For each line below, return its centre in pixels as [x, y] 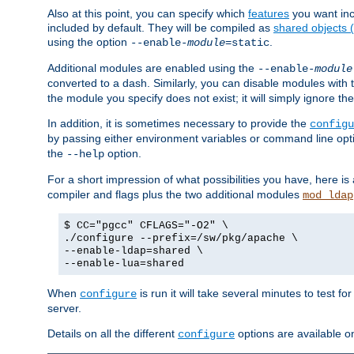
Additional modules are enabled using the [153, 68]
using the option [89, 42]
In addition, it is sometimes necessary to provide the [179, 124]
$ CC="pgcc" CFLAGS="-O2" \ [146, 226]
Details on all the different [113, 334]
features [269, 14]
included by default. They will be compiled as [160, 28]
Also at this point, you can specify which [148, 14]
